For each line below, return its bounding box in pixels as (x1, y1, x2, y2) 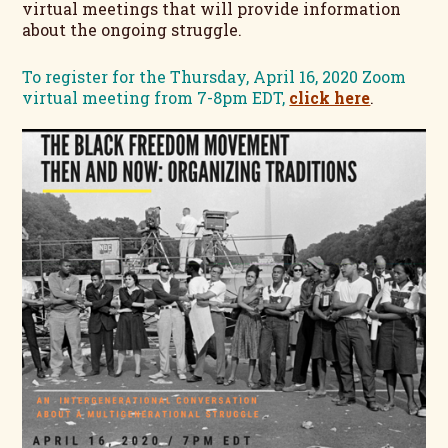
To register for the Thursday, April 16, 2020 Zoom (22, 65, 407, 87)
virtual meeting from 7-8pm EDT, (22, 86, 290, 108)
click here (289, 86, 371, 108)
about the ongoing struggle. (22, 18, 243, 40)
